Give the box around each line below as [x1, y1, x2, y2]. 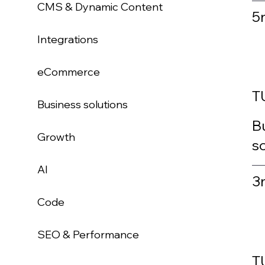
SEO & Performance [37, 228, 139, 242]
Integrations [37, 33, 98, 47]
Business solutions [37, 98, 128, 112]
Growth [37, 130, 75, 144]
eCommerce [37, 65, 100, 79]
